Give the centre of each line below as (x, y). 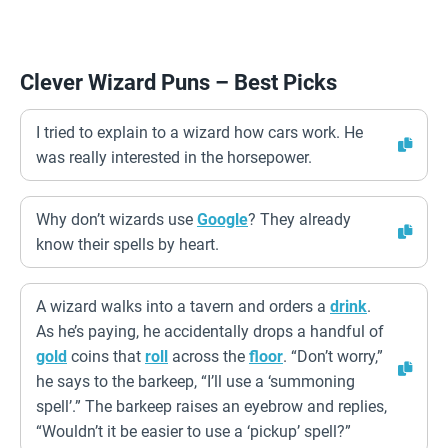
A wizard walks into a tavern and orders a (183, 306)
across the (208, 356)
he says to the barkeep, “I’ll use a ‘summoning (195, 381)
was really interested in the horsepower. (174, 157)
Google (222, 219)
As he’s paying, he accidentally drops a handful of (210, 331)
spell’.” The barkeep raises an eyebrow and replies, (211, 406)
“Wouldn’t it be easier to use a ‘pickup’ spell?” (193, 431)
